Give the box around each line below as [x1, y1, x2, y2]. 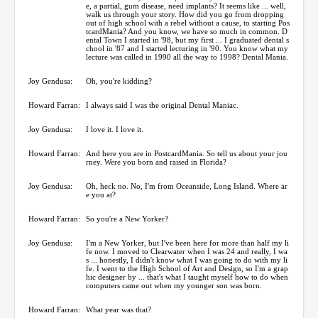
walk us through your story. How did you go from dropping [86, 9, 284, 18]
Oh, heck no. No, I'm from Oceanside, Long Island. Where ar [86, 181, 287, 190]
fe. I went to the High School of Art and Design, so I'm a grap [86, 263, 288, 273]
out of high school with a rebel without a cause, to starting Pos [86, 18, 290, 27]
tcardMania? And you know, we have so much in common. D [86, 26, 287, 35]
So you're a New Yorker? [86, 214, 168, 223]
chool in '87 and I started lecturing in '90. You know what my [86, 43, 288, 53]
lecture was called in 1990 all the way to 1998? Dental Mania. [86, 52, 288, 61]
